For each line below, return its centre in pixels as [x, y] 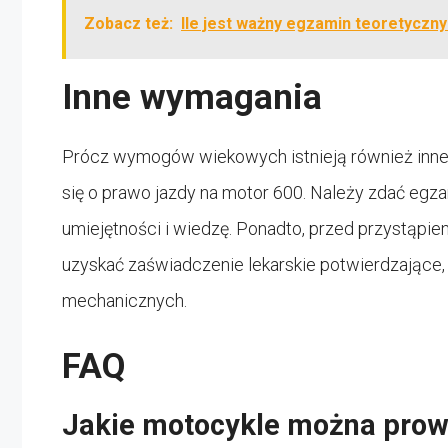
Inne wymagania [192, 97]
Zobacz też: [128, 23]
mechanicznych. [124, 300]
